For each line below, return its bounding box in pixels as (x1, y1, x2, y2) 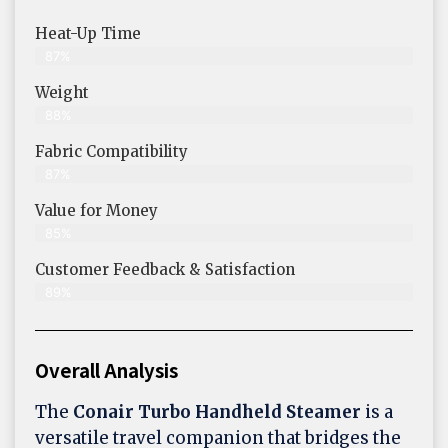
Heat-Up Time (35, 24, 141, 44)
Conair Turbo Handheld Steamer (73, 401, 361, 424)
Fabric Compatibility (35, 142, 188, 162)
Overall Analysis (35, 356, 178, 384)
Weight (35, 83, 89, 103)
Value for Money (35, 201, 158, 221)
